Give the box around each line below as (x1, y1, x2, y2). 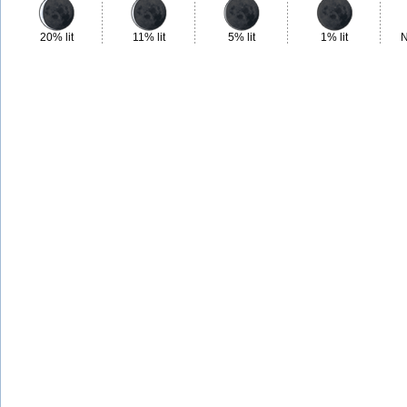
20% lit (39, 31, 74, 44)
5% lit (228, 31, 255, 44)
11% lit (133, 31, 165, 44)
